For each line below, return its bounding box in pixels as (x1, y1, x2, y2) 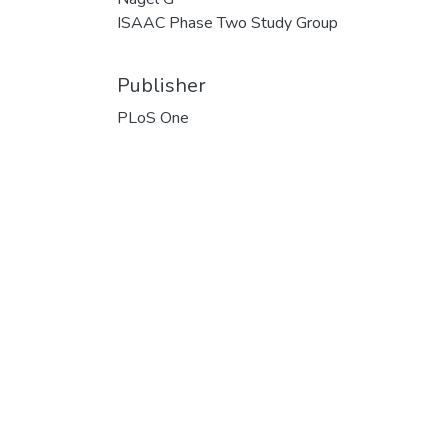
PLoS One (117, 107, 189, 129)
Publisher (117, 72, 206, 99)
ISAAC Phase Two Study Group (117, 12, 338, 34)
